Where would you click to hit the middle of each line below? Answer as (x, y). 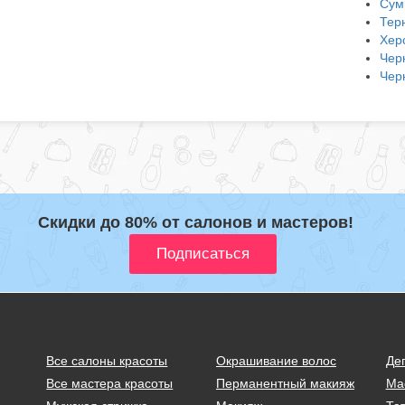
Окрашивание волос (276, 360)
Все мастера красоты (110, 383)
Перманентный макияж (285, 383)
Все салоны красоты (107, 360)
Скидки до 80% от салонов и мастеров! (196, 222)
